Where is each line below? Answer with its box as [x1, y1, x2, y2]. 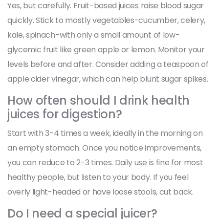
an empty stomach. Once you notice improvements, [7, 142, 201, 153]
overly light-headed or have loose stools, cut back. [7, 186, 194, 197]
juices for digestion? [7, 106, 122, 122]
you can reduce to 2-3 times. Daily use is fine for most [7, 156, 203, 168]
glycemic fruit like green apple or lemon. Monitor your [7, 44, 205, 55]
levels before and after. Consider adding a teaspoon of [7, 58, 209, 70]
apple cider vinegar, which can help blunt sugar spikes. [7, 73, 208, 85]
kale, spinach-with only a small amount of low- [7, 29, 180, 41]
